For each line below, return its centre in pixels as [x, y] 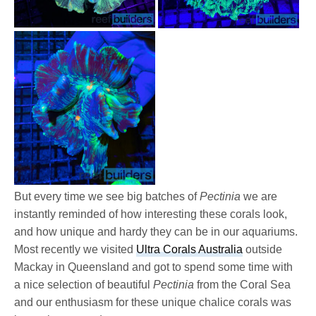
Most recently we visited [75, 250]
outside [263, 250]
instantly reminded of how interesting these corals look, [151, 214]
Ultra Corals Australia [190, 250]
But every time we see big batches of [107, 197]
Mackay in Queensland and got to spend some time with [154, 267]
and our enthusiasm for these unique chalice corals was [153, 303]
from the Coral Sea [243, 285]
